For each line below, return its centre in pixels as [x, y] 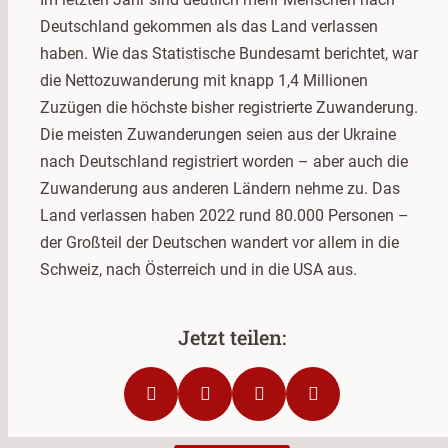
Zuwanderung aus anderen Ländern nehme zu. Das [220, 188]
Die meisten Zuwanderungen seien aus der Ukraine [218, 134]
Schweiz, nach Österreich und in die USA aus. [198, 269]
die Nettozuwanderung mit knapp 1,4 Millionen [204, 80]
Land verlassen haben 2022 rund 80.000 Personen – [224, 215]
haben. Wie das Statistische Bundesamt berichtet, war [229, 53]
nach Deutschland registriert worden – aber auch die [224, 161]
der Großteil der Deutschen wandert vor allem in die [219, 242]
